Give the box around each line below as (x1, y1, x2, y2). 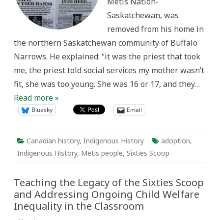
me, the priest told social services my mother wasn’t (14, 65, 204, 76)
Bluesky (31, 106, 53, 114)
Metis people (81, 148, 123, 158)
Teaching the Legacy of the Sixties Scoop (14, 176, 204, 189)
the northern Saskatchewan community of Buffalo (14, 37, 197, 48)
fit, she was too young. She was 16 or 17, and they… (14, 79, 200, 89)
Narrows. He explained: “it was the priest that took (14, 51, 200, 62)
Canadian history (27, 136, 80, 145)
